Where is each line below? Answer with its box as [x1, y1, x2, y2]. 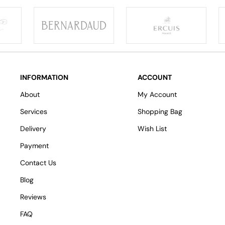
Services [20, 107, 47, 116]
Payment [20, 141, 49, 150]
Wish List [138, 124, 167, 133]
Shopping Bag [138, 107, 182, 116]
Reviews [20, 192, 46, 201]
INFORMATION [20, 73, 68, 82]
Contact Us [20, 158, 56, 167]
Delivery [20, 124, 46, 133]
